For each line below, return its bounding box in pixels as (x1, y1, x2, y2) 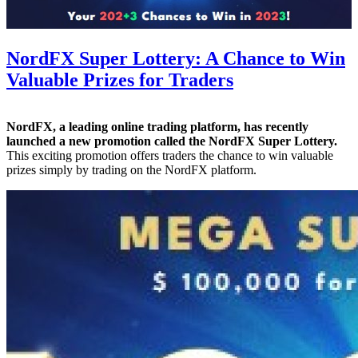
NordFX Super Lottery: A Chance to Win (6, 48, 345, 70)
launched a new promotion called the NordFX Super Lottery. (6, 134, 337, 149)
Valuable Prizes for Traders (6, 70, 233, 91)
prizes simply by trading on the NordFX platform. (6, 163, 257, 177)
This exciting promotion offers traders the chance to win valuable (6, 149, 333, 163)
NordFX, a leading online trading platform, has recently (6, 120, 308, 134)
